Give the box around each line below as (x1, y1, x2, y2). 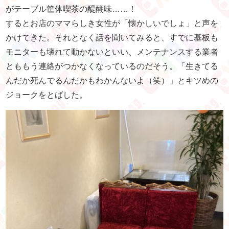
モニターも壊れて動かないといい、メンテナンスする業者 (6, 48, 219, 57)
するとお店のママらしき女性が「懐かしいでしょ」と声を (6, 19, 219, 28)
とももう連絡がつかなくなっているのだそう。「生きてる (6, 62, 219, 71)
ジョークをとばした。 (6, 90, 88, 100)
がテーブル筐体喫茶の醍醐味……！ (6, 5, 137, 14)
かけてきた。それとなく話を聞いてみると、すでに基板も (6, 33, 219, 42)
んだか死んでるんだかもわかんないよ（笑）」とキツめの (6, 76, 219, 85)
